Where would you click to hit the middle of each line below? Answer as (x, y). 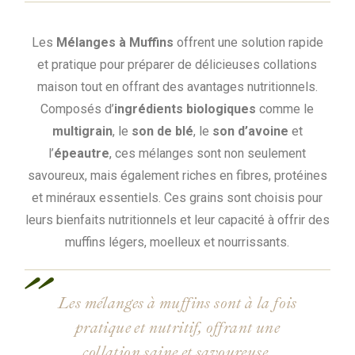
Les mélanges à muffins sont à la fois (177, 303)
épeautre (82, 153)
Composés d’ (78, 109)
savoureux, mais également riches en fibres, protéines (177, 175)
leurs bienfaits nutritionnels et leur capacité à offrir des (177, 219)
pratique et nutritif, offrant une (177, 327)
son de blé (162, 131)
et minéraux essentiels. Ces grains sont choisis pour (177, 197)
